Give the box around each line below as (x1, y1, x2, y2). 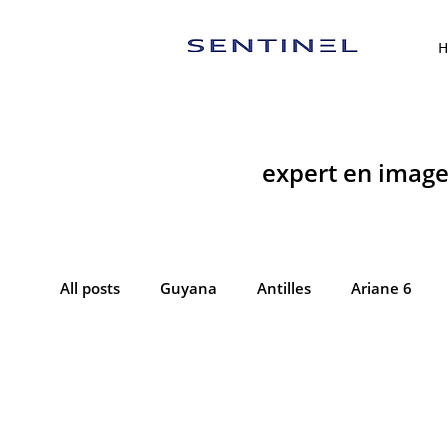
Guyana (160, 278, 217, 298)
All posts (60, 278, 120, 298)
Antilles (257, 278, 311, 298)
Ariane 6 (351, 278, 412, 298)
